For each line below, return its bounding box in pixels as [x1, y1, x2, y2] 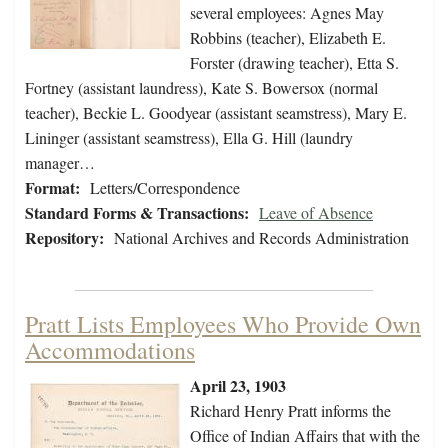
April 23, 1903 [190, 374, 286, 398]
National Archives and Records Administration [114, 227, 409, 249]
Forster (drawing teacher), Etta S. [190, 52, 399, 74]
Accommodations [25, 334, 195, 367]
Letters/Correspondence [90, 177, 240, 199]
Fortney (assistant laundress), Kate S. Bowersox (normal [25, 77, 378, 99]
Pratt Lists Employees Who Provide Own [25, 308, 421, 341]
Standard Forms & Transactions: [25, 201, 249, 225]
